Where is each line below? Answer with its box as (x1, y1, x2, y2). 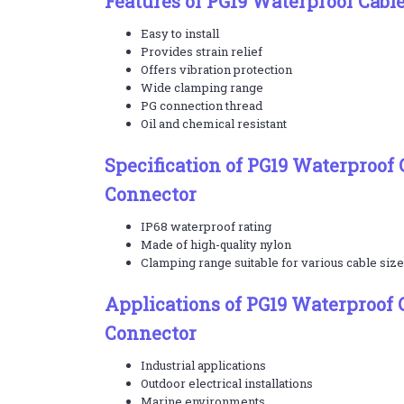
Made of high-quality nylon (140, 236, 291, 252)
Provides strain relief (140, 43, 262, 60)
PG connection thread (140, 97, 262, 114)
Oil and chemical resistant (140, 115, 287, 132)
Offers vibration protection (140, 61, 292, 78)
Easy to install (140, 25, 219, 41)
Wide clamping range (140, 79, 263, 96)
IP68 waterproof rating (140, 218, 271, 234)
